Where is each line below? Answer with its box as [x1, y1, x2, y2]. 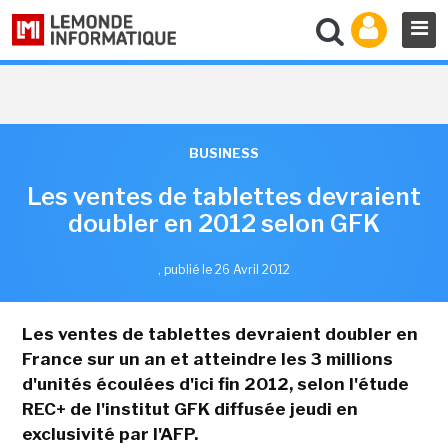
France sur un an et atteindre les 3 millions [21, 349, 393, 369]
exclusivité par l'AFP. [21, 424, 198, 444]
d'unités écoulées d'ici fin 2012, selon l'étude [21, 374, 409, 394]
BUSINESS [189, 145, 259, 161]
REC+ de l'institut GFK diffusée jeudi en [21, 399, 358, 419]
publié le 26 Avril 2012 [164, 262, 290, 277]
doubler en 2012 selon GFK [68, 209, 380, 238]
